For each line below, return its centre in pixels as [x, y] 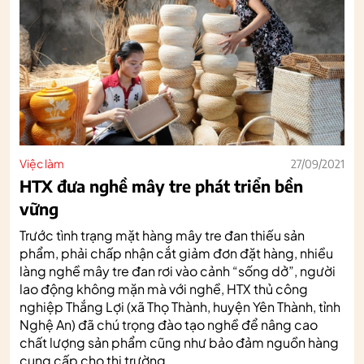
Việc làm [42, 163]
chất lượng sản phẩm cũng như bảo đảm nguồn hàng [179, 342]
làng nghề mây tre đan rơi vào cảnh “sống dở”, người [178, 271]
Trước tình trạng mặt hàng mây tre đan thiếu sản [162, 235]
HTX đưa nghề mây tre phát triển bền [161, 185]
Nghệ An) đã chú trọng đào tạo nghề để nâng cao [169, 324]
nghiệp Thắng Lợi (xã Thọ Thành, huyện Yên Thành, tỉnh [180, 306]
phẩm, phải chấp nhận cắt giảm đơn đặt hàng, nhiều [176, 253]
